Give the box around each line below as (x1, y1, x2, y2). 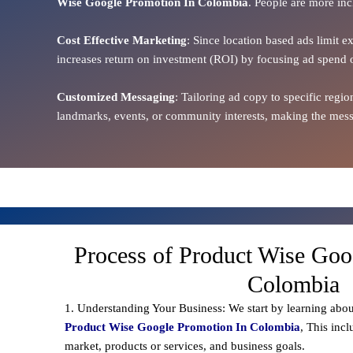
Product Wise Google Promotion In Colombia (65, 320, 300, 333)
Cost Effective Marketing (57, 33, 187, 46)
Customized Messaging (57, 90, 175, 103)
